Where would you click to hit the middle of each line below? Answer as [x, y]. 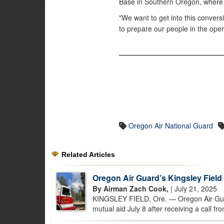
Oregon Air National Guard [171, 125]
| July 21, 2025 [193, 188]
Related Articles [88, 154]
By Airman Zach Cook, [131, 188]
